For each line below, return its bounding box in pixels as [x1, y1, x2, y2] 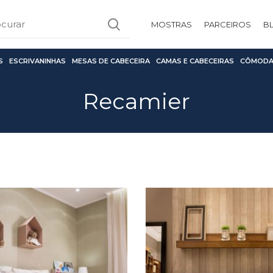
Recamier [83, 88, 190, 115]
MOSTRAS [151, 19, 192, 29]
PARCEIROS [204, 19, 251, 29]
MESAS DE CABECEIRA [72, 56, 150, 65]
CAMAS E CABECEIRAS [156, 56, 234, 65]
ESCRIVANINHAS [9, 56, 66, 65]
